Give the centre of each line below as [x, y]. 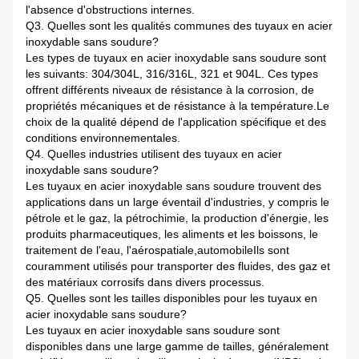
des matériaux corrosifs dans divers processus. [145, 282]
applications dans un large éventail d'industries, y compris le [177, 202]
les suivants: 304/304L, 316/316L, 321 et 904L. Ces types [172, 73]
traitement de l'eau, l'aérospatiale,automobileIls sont [157, 250]
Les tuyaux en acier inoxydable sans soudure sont [153, 330]
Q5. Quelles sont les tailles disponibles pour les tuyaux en [171, 298]
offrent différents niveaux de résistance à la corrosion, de [170, 89]
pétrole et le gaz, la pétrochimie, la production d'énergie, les [177, 218]
